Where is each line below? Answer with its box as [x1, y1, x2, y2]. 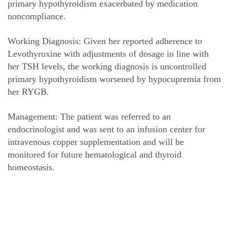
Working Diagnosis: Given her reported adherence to [8, 36, 202, 46]
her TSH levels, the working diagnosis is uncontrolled [8, 61, 206, 71]
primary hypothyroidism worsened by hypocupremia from [8, 74, 221, 84]
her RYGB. [8, 87, 49, 97]
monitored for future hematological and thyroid [8, 149, 181, 160]
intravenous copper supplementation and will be [8, 137, 184, 147]
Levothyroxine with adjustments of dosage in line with [8, 49, 209, 59]
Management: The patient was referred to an [8, 111, 171, 122]
